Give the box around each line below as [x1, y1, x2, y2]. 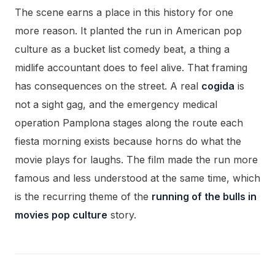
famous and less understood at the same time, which [15, 171, 260, 184]
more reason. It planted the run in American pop [15, 24, 242, 37]
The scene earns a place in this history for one [15, 6, 233, 18]
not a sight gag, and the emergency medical [15, 98, 217, 110]
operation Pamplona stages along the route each [15, 116, 243, 129]
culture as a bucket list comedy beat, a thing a [15, 42, 230, 55]
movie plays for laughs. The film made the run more [15, 153, 258, 166]
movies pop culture [15, 208, 107, 221]
